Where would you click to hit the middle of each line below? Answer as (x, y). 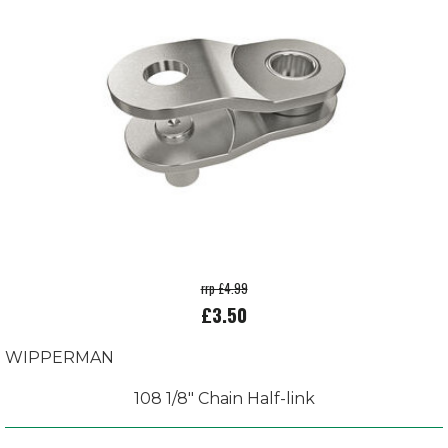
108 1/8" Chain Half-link (224, 398)
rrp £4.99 (224, 288)
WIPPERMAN (59, 357)
